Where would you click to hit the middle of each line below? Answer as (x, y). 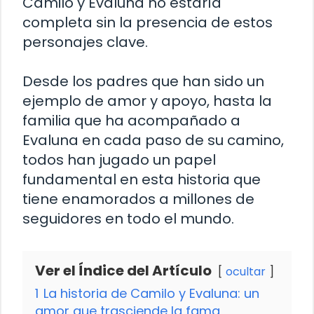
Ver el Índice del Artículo (123, 271)
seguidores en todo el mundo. (128, 219)
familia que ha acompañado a (131, 121)
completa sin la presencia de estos (148, 23)
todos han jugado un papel (119, 160)
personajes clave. (85, 42)
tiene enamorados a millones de (138, 199)
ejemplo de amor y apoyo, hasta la (147, 101)
